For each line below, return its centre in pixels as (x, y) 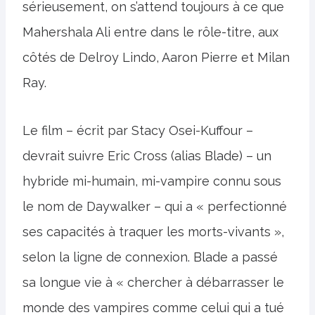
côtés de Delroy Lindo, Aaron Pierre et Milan (156, 57)
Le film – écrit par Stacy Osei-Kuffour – (138, 130)
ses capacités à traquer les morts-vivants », (153, 232)
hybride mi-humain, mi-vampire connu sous (152, 181)
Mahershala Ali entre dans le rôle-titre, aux (150, 32)
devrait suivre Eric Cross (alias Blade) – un (147, 156)
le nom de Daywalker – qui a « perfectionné (155, 206)
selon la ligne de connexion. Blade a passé (150, 257)
